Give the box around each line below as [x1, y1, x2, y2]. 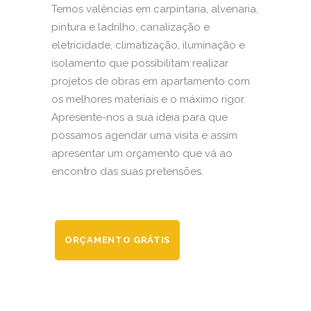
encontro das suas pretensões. [51, 165, 203, 178]
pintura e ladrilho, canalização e [51, 20, 210, 33]
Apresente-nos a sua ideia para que [51, 110, 228, 124]
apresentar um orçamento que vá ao [51, 146, 233, 160]
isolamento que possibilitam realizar [51, 56, 228, 69]
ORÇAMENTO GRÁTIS [65, 234, 171, 245]
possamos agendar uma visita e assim [51, 128, 237, 142]
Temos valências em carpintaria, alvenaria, [51, 2, 258, 15]
